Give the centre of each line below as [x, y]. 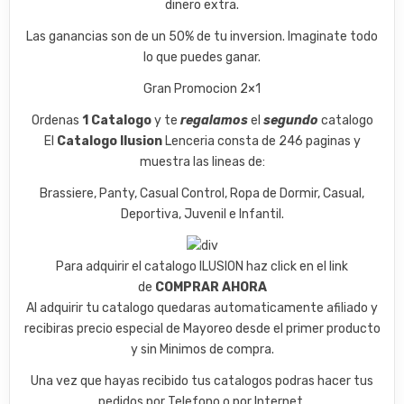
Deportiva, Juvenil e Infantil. [202, 215]
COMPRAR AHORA [211, 288]
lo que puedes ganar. [202, 58]
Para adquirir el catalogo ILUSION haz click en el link [202, 267]
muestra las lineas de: [202, 162]
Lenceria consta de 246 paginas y [261, 142]
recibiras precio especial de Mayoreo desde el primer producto [202, 329]
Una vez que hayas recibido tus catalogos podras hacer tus [202, 381]
